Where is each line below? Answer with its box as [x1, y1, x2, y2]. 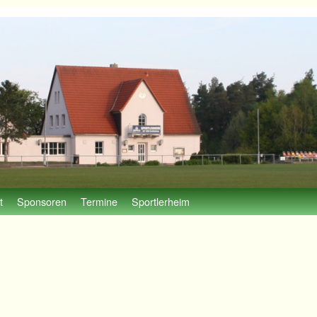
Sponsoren [17, 194, 67, 209]
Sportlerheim [132, 194, 190, 209]
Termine [81, 194, 117, 209]
